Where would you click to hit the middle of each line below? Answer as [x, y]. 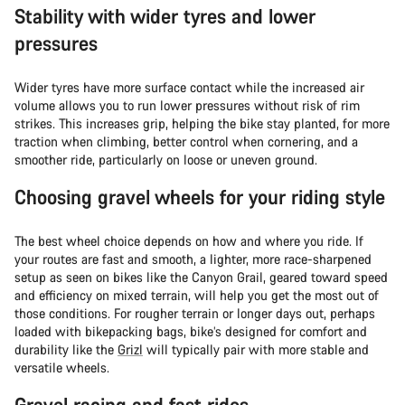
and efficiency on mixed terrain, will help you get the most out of [197, 296]
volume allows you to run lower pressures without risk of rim [187, 106]
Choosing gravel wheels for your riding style [200, 197]
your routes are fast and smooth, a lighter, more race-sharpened [193, 259]
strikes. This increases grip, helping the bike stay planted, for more [202, 124]
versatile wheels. [62, 368]
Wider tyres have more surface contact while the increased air [189, 88]
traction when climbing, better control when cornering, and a [186, 142]
